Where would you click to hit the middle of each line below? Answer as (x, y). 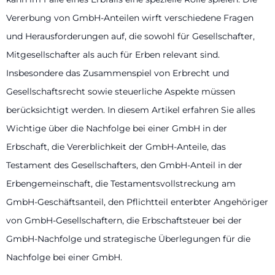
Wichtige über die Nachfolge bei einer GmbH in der (117, 128)
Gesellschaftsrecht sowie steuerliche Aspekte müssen (121, 91)
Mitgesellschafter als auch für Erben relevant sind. (113, 55)
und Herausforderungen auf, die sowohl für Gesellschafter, (130, 36)
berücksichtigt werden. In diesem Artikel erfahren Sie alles (131, 110)
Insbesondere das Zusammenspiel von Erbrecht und (118, 73)
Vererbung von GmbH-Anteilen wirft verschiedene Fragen (130, 18)
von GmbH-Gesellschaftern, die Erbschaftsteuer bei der (124, 220)
